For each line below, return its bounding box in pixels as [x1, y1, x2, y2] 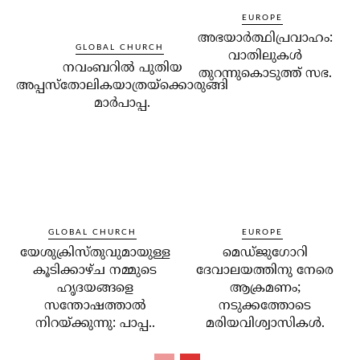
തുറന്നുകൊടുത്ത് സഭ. [198, 66, 332, 83]
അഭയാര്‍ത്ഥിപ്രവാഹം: [197, 31, 333, 47]
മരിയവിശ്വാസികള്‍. [205, 316, 325, 333]
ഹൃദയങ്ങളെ [56, 280, 133, 297]
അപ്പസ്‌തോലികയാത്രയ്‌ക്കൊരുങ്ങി [16, 78, 228, 95]
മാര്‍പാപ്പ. [94, 96, 150, 112]
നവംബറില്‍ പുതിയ [62, 60, 182, 77]
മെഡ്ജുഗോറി [222, 245, 308, 262]
